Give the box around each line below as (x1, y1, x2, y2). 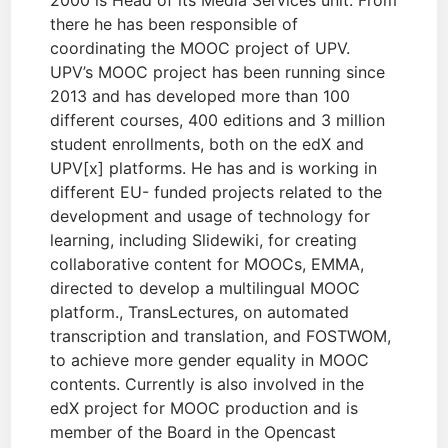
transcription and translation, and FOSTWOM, (50, 326, 392, 347)
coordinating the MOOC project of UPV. (50, 38, 351, 59)
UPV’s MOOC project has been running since (50, 62, 386, 83)
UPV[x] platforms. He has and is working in (50, 158, 378, 179)
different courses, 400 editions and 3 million (50, 110, 386, 131)
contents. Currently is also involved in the (50, 374, 365, 395)
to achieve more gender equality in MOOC (50, 350, 370, 371)
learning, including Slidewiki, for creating (50, 230, 358, 251)
